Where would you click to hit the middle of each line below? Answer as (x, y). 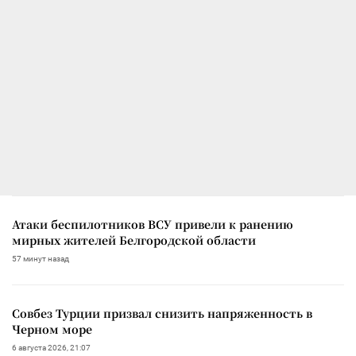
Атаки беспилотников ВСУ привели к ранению (153, 224)
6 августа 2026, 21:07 (51, 348)
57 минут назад (41, 259)
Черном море (52, 329)
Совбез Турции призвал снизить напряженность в (162, 313)
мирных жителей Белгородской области (134, 240)
